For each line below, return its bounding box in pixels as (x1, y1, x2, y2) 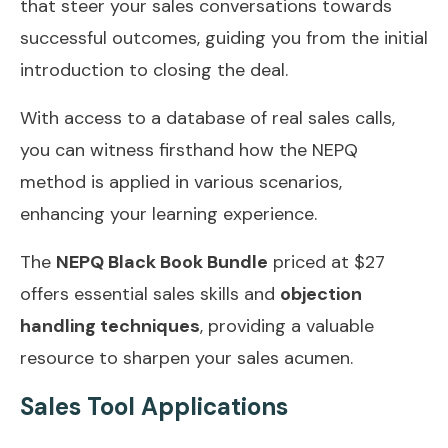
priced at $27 (268, 249, 385, 274)
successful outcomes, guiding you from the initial (20, 25, 428, 50)
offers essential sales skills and (20, 281, 280, 306)
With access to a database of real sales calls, (20, 105, 395, 130)
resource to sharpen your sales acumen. (20, 345, 353, 370)
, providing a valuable (200, 313, 374, 338)
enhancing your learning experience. (20, 201, 317, 226)
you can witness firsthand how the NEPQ (20, 137, 358, 162)
